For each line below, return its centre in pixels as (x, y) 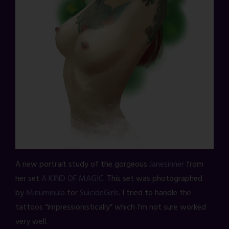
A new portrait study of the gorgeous (82, 165)
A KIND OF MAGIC (72, 179)
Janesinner (167, 165)
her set (28, 179)
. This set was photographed (153, 179)
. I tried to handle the (155, 193)
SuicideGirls (99, 193)
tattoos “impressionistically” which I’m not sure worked (111, 208)
